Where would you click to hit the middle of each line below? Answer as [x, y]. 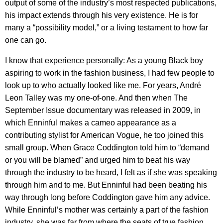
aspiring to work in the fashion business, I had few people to [110, 73]
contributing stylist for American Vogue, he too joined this [104, 135]
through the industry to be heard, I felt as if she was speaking [111, 173]
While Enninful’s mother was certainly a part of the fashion [107, 210]
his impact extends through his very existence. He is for [102, 15]
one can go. [26, 40]
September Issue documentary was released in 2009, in [103, 111]
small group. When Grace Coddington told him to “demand [107, 148]
